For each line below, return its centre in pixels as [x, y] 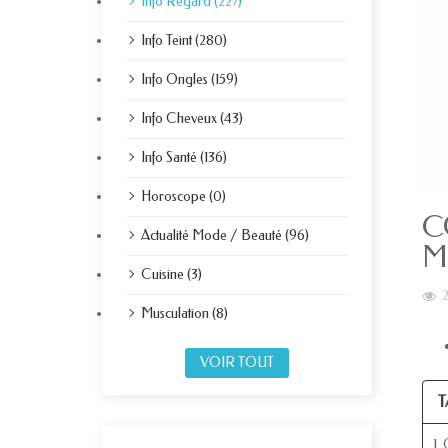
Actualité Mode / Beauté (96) [225, 235]
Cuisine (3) [171, 274]
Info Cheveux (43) [192, 118]
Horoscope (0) [183, 196]
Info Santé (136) [184, 157]
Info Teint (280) [184, 40]
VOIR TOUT [237, 362]
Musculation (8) [184, 313]
